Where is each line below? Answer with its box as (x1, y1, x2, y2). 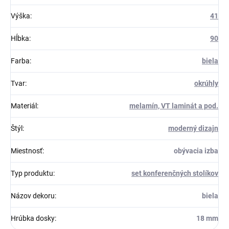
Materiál (11, 102, 37, 110)
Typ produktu (11, 169, 53, 178)
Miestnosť (11, 147, 42, 155)
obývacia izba (174, 147, 218, 155)
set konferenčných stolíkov (131, 169, 218, 178)
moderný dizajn (168, 124, 218, 133)
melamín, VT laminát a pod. (129, 102, 218, 110)
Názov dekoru (11, 192, 55, 200)
